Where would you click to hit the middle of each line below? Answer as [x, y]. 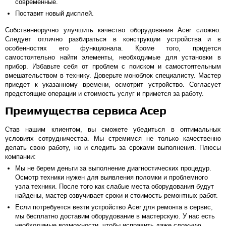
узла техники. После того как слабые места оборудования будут [115, 186]
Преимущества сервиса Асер [86, 110]
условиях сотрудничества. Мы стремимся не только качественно [113, 138]
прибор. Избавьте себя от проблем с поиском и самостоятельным [113, 66]
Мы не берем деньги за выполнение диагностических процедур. [113, 168]
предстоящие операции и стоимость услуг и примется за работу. [104, 94]
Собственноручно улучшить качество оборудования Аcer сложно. [113, 30]
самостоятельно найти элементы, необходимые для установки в [113, 57]
